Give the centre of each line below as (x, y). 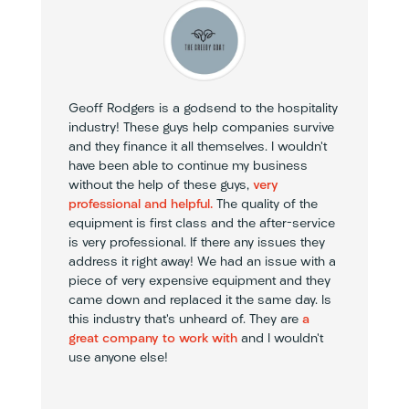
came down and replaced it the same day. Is (199, 300)
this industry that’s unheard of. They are (185, 320)
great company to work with (152, 339)
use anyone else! (118, 358)
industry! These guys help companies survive (201, 128)
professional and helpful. (140, 204)
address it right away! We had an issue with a (202, 262)
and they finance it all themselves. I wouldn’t (197, 147)
